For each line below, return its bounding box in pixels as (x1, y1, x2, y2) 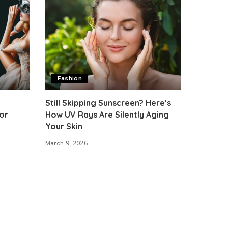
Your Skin (45, 121, 82, 132)
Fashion (57, 75, 82, 82)
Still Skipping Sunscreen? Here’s (45, 98, 171, 108)
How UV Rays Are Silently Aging (45, 109, 169, 120)
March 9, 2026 (45, 139, 88, 147)
